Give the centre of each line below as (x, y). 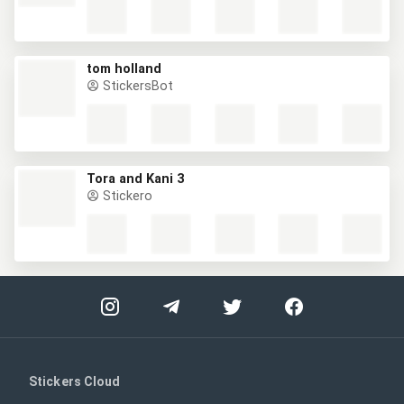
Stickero (126, 196)
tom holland (124, 69)
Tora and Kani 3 (135, 179)
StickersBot (136, 86)
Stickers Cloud (75, 381)
